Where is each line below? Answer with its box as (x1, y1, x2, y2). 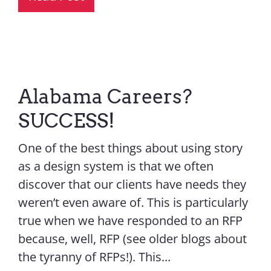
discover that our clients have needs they (18, 175, 246, 192)
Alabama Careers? (18, 84, 192, 108)
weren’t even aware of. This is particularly (18, 194, 248, 211)
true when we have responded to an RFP (18, 212, 243, 229)
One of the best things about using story (18, 139, 243, 156)
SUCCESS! (18, 108, 115, 132)
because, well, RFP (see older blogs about (18, 230, 247, 247)
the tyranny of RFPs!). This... (18, 248, 171, 265)
